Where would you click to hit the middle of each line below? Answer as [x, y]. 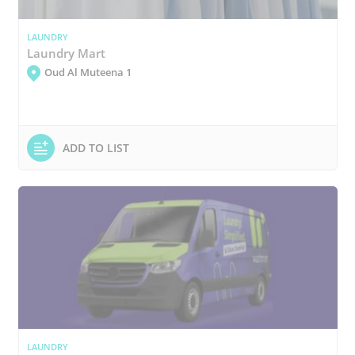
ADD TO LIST [95, 147]
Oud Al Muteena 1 [88, 72]
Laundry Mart [66, 53]
